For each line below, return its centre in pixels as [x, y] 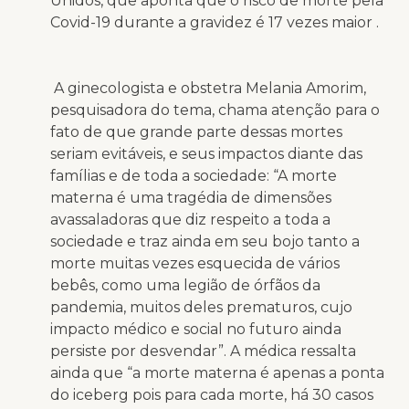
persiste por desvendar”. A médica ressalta [203, 351]
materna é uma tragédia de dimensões [191, 197]
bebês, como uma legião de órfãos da [185, 285]
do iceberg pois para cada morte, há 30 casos [212, 394]
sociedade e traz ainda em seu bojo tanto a [205, 241]
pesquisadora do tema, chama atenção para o [215, 110]
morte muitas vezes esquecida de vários [195, 263]
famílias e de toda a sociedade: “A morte [194, 175]
